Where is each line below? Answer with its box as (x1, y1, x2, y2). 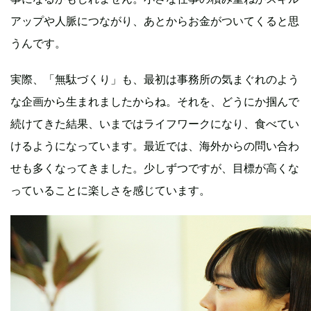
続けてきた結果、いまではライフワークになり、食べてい (10, 116, 299, 131)
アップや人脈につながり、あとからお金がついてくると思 (10, 13, 299, 28)
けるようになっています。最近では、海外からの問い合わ (10, 138, 299, 153)
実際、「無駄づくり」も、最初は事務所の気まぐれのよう (10, 72, 299, 86)
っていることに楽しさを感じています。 (10, 183, 210, 197)
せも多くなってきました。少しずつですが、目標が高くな (10, 160, 299, 175)
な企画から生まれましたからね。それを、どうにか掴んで (10, 94, 299, 108)
